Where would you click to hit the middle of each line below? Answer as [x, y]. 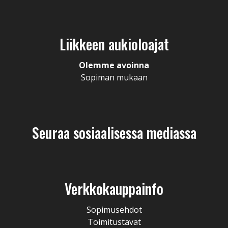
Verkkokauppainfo [114, 188]
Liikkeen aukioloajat [114, 44]
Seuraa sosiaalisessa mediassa [114, 132]
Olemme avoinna [114, 65]
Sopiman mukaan [114, 77]
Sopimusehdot [114, 209]
